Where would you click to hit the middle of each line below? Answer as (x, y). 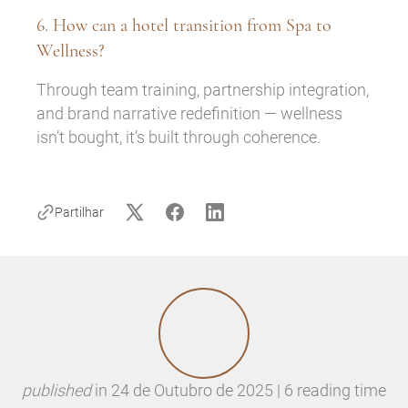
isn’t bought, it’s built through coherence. (178, 137)
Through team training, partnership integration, (203, 89)
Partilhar (79, 212)
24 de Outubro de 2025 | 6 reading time (247, 390)
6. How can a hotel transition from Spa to (184, 25)
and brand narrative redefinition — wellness (189, 113)
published (56, 390)
